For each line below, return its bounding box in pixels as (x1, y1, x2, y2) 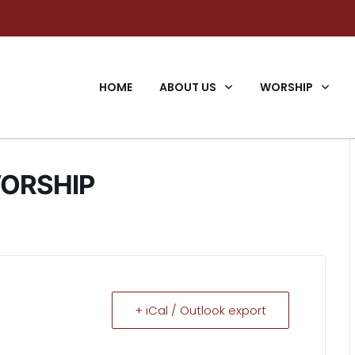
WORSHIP (260, 79, 313, 95)
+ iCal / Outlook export (134, 302, 266, 319)
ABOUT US (159, 79, 216, 95)
